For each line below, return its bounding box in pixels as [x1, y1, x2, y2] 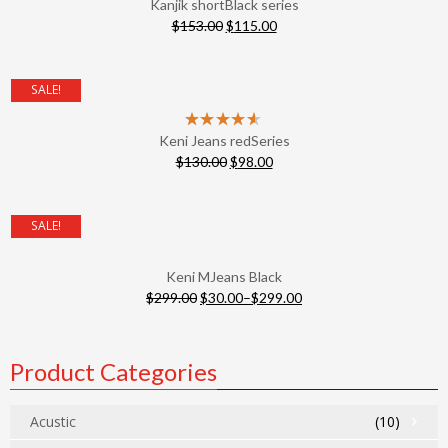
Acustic [30, 412, 76, 431]
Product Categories [10, 357, 217, 386]
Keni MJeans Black [166, 268, 282, 285]
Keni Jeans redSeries [158, 132, 290, 149]
